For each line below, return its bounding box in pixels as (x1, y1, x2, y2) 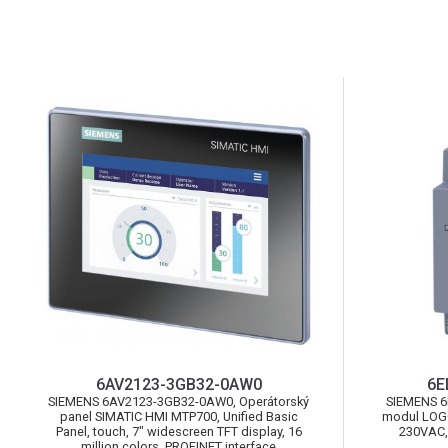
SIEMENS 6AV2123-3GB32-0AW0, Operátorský (48, 393, 310, 409)
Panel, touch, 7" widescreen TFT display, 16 (55, 423, 302, 439)
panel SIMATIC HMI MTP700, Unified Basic (59, 408, 298, 424)
